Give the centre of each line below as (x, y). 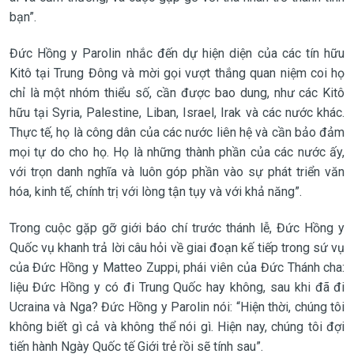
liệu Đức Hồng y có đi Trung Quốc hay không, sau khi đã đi (177, 287)
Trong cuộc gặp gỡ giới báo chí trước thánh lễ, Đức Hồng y (177, 228)
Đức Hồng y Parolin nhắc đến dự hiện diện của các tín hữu (177, 53)
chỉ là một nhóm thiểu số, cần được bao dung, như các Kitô (177, 92)
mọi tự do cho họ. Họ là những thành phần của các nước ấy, (177, 152)
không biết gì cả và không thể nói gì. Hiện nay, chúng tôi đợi (177, 326)
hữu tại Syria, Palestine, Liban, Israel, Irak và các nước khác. (177, 112)
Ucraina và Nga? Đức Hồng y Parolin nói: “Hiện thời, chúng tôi (177, 307)
